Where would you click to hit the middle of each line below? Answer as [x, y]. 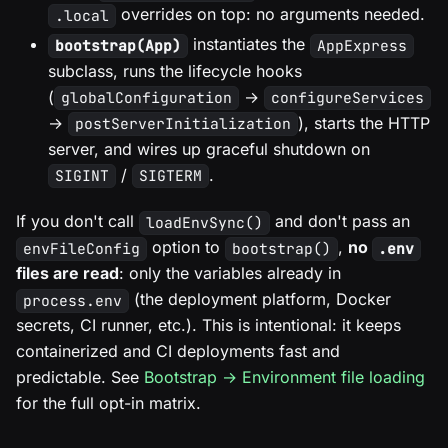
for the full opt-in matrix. [108, 403]
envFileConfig [81, 249]
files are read [67, 273]
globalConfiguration [146, 98]
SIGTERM [170, 176]
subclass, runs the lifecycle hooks [175, 70]
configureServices [347, 98]
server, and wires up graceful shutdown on [209, 148]
